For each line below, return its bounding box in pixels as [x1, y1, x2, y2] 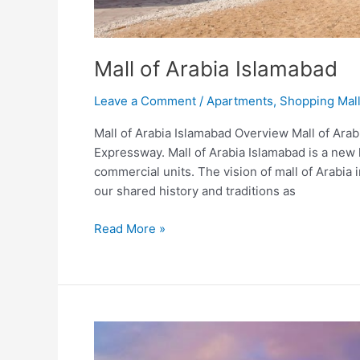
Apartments [207, 93, 273, 109]
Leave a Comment [94, 93, 196, 109]
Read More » [94, 220, 166, 236]
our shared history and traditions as [94, 183, 296, 199]
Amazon [93, 321, 139, 337]
